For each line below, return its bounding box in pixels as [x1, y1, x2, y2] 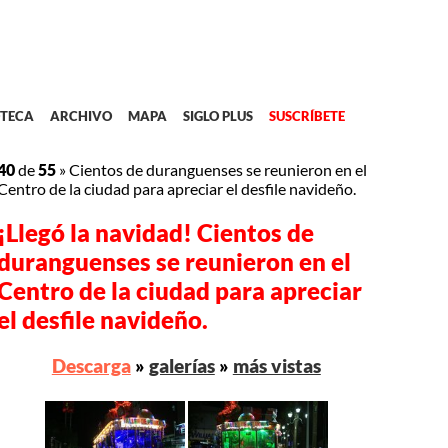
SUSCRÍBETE [268, 108, 345, 125]
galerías [148, 354, 215, 378]
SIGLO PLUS [182, 108, 253, 125]
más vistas [232, 354, 321, 378]
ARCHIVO [49, 108, 112, 125]
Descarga [51, 354, 131, 378]
